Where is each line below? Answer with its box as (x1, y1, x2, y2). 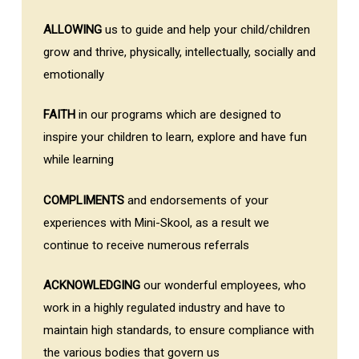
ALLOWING (42, 22, 102, 37)
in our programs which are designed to (75, 107, 281, 123)
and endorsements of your (123, 192, 268, 208)
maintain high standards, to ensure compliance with (42, 323, 314, 338)
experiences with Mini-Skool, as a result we (42, 215, 269, 230)
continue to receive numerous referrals (42, 237, 249, 252)
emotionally (42, 67, 104, 82)
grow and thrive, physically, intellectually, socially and (42, 44, 316, 59)
